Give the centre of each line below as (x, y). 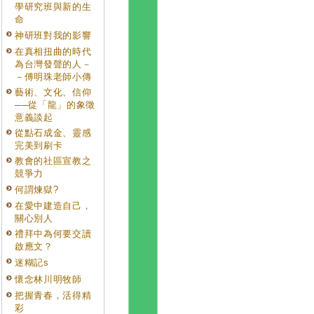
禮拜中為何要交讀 (53, 234)
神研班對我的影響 (53, 35)
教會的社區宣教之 (53, 161)
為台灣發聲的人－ (53, 64)
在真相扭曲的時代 (53, 52)
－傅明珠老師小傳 (53, 77)
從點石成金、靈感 (53, 133)
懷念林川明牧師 (48, 279)
